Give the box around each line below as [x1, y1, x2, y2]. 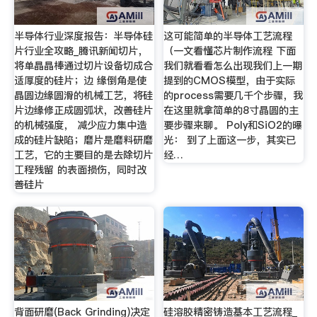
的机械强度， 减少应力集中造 [13, 118, 146, 133]
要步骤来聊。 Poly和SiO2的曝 [163, 118, 303, 133]
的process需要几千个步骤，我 [163, 88, 304, 103]
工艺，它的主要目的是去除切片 [13, 148, 153, 163]
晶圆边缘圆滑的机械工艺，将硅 [13, 88, 153, 103]
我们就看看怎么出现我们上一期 [163, 59, 303, 74]
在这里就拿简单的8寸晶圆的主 [163, 103, 299, 118]
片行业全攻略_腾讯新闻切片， [13, 44, 148, 59]
